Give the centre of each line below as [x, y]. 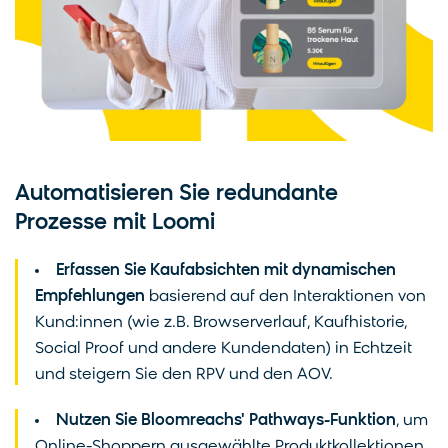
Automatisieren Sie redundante [176, 194]
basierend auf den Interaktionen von [285, 296]
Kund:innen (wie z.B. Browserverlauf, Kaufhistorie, [221, 322]
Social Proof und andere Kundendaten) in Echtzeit [223, 348]
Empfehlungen [90, 296]
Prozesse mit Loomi [115, 223]
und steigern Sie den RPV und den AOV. [184, 374]
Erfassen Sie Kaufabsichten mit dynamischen [226, 270]
